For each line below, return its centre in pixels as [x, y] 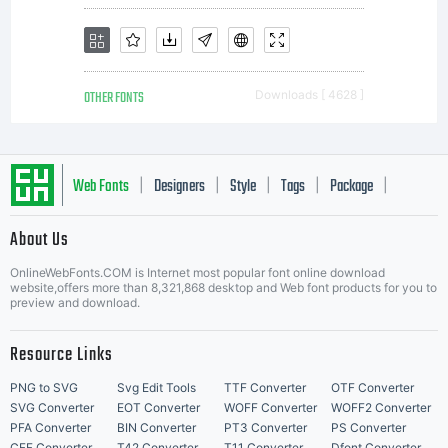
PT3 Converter [265, 427]
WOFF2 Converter [381, 407]
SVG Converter [52, 407]
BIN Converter [156, 427]
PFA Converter [50, 427]
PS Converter [368, 427]
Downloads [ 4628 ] [309, 94]
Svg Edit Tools [156, 387]
